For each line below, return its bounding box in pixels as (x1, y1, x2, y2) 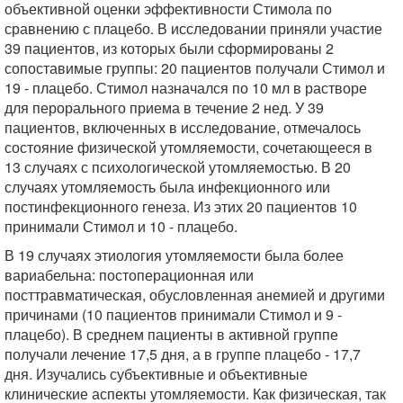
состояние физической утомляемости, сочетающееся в (4, 136, 372, 157)
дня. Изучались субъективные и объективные (4, 363, 308, 384)
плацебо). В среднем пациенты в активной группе (4, 323, 338, 345)
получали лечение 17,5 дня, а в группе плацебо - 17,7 (4, 343, 361, 364)
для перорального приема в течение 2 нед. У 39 (4, 96, 324, 118)
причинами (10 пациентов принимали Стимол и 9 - (4, 303, 342, 325)
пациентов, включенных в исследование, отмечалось (4, 116, 361, 138)
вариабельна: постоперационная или (4, 264, 254, 285)
